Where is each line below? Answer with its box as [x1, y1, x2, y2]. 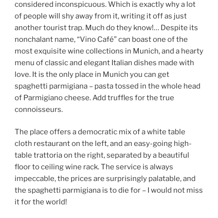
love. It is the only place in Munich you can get [15, 70, 169, 79]
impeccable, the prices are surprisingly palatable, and [15, 174, 196, 183]
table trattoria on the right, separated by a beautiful [15, 151, 189, 160]
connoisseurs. [15, 105, 63, 114]
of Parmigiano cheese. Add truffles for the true [15, 93, 174, 102]
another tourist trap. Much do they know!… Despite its [15, 23, 198, 32]
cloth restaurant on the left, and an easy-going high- [15, 139, 192, 148]
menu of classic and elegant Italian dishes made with [15, 58, 194, 67]
